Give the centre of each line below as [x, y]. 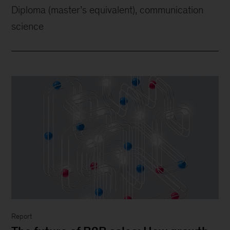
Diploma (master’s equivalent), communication [108, 10]
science [28, 26]
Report [22, 216]
